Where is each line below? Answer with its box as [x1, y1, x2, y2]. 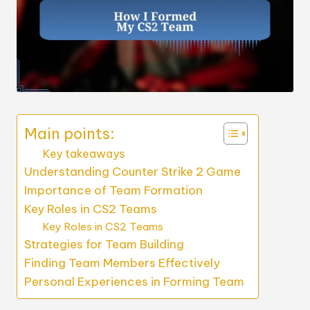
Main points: [24, 123, 115, 143]
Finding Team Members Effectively [24, 255, 220, 271]
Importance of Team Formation [24, 182, 203, 198]
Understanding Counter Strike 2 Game [24, 163, 241, 179]
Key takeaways [43, 146, 125, 161]
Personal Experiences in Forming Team [24, 273, 244, 289]
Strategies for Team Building [24, 236, 184, 252]
